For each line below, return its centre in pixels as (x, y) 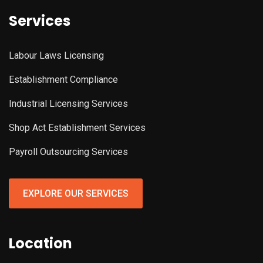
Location (41, 244)
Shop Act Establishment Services (77, 128)
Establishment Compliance (63, 80)
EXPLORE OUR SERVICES (76, 194)
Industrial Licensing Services (68, 104)
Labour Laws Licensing (56, 56)
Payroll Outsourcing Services (68, 152)
